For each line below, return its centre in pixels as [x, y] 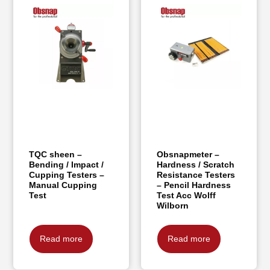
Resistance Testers [196, 175]
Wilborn [173, 206]
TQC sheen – [56, 155]
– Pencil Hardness [194, 185]
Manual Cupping [63, 185]
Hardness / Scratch [196, 165]
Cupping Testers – [67, 175]
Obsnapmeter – [188, 155]
